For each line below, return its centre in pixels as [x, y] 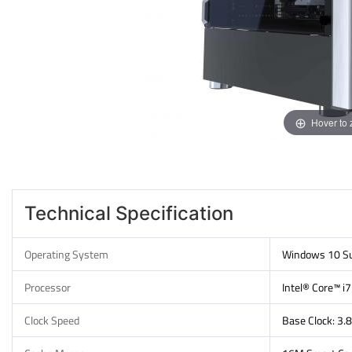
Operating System [66, 254]
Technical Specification [129, 213]
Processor [48, 287]
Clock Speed [52, 320]
